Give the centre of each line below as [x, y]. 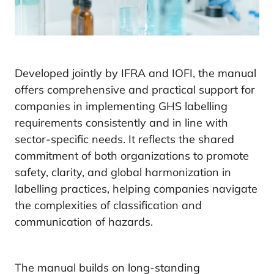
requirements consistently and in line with [121, 123]
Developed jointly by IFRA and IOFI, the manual [135, 73]
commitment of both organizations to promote [132, 156]
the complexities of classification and [108, 206]
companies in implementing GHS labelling [121, 106]
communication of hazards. [84, 222]
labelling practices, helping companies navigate [136, 189]
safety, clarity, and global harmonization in [123, 172]
